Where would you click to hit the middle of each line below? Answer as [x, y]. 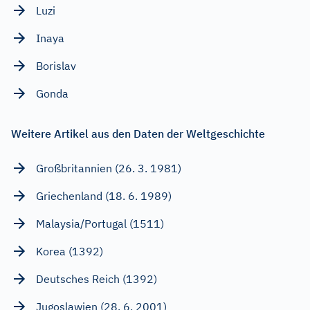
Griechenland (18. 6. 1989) [104, 195]
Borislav [56, 65]
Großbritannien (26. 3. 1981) [109, 168]
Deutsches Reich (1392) [97, 279]
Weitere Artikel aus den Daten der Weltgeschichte [138, 133]
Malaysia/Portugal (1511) [100, 223]
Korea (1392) [70, 251]
